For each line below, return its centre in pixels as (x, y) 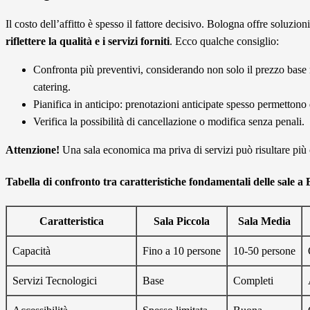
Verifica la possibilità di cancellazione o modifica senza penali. (169, 122)
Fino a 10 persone (182, 250)
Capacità (31, 250)
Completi (253, 280)
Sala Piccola (182, 221)
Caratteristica (71, 221)
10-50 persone (264, 250)
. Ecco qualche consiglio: (224, 42)
